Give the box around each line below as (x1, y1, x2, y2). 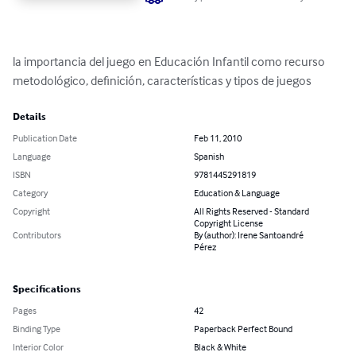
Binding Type (13, 323, 60, 335)
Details (13, 111, 46, 123)
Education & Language (194, 187, 280, 199)
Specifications (13, 284, 81, 296)
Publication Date (13, 132, 77, 145)
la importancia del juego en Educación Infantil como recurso (13, 53, 327, 70)
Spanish (194, 150, 224, 163)
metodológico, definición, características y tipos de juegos (13, 72, 311, 89)
